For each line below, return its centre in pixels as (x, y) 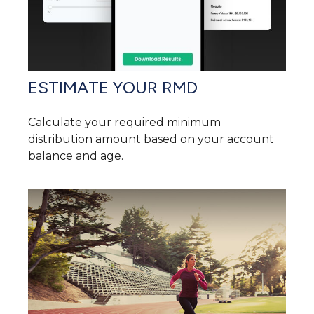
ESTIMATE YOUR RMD (113, 88)
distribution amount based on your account (151, 139)
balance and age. (76, 156)
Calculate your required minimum (124, 123)
